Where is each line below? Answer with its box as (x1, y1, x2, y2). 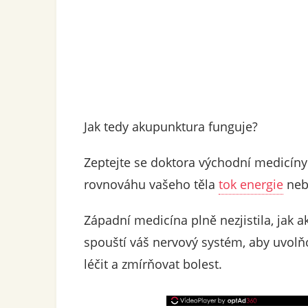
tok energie (219, 176, 283, 192)
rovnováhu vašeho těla (84, 176, 219, 192)
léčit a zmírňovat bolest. (84, 256, 222, 272)
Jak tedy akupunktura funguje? (84, 118, 258, 135)
